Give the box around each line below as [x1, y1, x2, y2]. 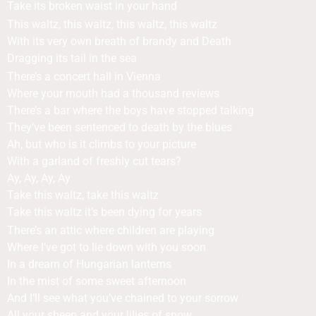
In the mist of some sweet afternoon [7, 274, 186, 288]
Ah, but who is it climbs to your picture [7, 138, 196, 151]
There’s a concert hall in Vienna [7, 70, 161, 83]
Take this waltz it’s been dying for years [7, 205, 202, 219]
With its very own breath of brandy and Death [7, 35, 231, 48]
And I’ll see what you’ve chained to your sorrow [7, 291, 238, 305]
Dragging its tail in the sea [7, 51, 137, 65]
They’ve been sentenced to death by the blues [7, 121, 232, 134]
